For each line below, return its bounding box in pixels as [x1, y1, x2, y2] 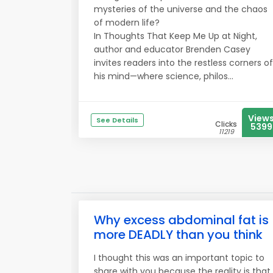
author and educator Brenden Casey [94, 43, 250, 55]
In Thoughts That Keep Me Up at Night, [94, 30, 257, 42]
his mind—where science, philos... [94, 70, 233, 82]
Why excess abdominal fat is [94, 211, 269, 229]
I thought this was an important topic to [94, 252, 264, 264]
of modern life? [94, 16, 160, 29]
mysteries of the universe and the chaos [94, 3, 268, 15]
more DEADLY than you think [94, 226, 263, 243]
